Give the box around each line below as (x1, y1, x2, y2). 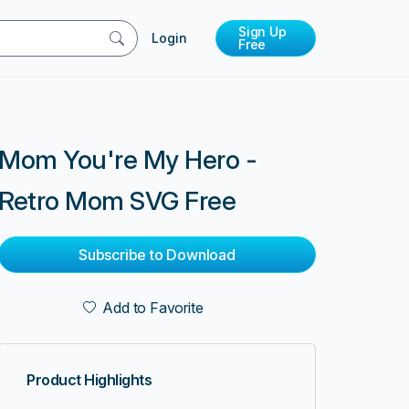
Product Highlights (26, 371, 152, 389)
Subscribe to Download (79, 245, 236, 264)
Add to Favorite (95, 299, 204, 317)
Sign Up (238, 24, 287, 39)
